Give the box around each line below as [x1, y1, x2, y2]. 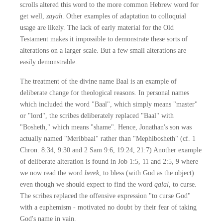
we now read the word [20, 169, 85, 177]
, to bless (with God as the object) [99, 169, 194, 177]
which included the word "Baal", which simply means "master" [20, 101, 198, 108]
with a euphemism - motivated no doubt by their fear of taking [20, 204, 197, 211]
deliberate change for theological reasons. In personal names [20, 89, 189, 97]
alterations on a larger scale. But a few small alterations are [20, 47, 186, 54]
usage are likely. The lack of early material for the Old [20, 24, 174, 31]
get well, [20, 12, 46, 20]
